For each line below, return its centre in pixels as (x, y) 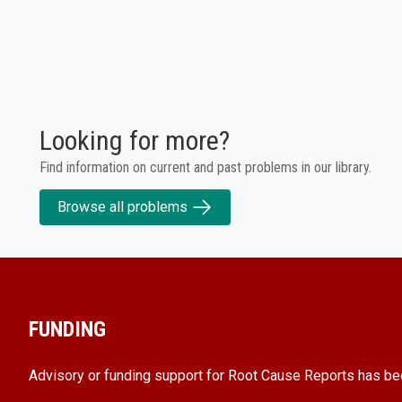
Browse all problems (122, 206)
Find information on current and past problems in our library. (205, 167)
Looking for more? (135, 140)
